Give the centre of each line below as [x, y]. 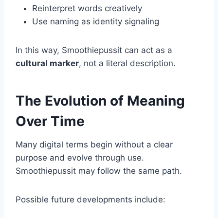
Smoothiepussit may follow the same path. [99, 171]
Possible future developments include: [91, 200]
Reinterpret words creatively [87, 9]
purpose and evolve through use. [80, 158]
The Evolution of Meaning [100, 101]
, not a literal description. [127, 64]
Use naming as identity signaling [96, 22]
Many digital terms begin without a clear [94, 145]
